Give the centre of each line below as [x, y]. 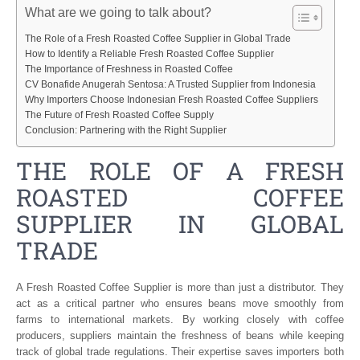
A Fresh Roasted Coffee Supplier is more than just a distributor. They [180, 287]
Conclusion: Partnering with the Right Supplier [126, 129]
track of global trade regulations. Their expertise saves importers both [180, 351]
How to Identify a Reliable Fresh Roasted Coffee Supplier [149, 53]
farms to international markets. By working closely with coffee [180, 319]
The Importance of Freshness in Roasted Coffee [129, 68]
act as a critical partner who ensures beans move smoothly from [180, 303]
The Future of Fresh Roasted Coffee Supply [119, 114]
